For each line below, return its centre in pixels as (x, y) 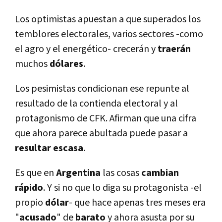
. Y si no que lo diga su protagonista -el (122, 188)
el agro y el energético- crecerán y (86, 49)
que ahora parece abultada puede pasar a (101, 134)
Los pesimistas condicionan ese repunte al (102, 89)
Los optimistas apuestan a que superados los (108, 20)
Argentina (78, 173)
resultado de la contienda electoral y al (96, 104)
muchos (32, 64)
